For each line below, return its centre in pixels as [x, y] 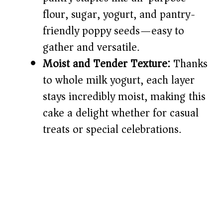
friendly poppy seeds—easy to [113, 31]
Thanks [189, 64]
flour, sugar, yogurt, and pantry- [119, 15]
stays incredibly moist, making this [124, 97]
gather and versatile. [91, 48]
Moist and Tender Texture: [107, 64]
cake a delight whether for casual [121, 113]
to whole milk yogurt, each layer [119, 80]
